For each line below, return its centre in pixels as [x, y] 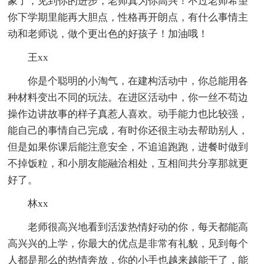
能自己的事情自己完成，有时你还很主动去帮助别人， [128, 130]
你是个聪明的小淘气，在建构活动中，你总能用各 [138, 81]
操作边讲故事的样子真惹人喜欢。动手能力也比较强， [128, 114]
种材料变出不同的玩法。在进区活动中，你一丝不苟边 [128, 97]
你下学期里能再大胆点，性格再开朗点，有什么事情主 [128, 17]
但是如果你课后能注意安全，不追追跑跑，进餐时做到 [128, 147]
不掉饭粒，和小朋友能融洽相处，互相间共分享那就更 [128, 163]
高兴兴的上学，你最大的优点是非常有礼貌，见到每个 [128, 243]
